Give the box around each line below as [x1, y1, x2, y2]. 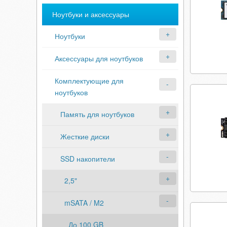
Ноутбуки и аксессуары [52, 9, 129, 19]
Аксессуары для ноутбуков [55, 53, 143, 63]
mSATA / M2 [64, 198, 104, 208]
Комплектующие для [55, 75, 124, 86]
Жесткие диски [60, 131, 109, 141]
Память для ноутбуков [60, 109, 134, 119]
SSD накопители [60, 154, 115, 164]
